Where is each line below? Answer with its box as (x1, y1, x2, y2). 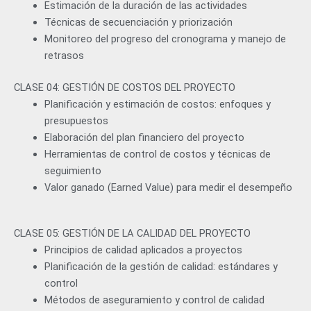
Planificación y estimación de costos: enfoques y (44, 97, 271, 110)
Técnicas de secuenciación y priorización (44, 15, 233, 28)
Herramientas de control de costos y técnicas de (44, 147, 271, 160)
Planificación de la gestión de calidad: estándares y (44, 260, 278, 273)
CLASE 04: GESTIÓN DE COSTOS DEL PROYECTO (14, 81, 235, 94)
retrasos (44, 49, 84, 62)
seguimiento (44, 164, 101, 177)
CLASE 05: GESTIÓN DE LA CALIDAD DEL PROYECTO (14, 226, 251, 239)
